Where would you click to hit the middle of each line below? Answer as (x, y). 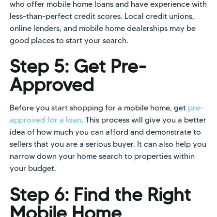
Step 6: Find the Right (100, 194)
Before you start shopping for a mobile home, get (99, 108)
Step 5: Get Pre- (78, 66)
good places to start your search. (69, 40)
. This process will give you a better (144, 120)
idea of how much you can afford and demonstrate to (105, 132)
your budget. (33, 169)
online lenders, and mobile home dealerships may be (103, 28)
